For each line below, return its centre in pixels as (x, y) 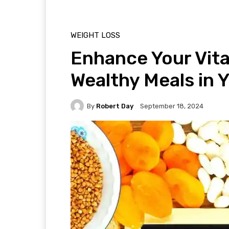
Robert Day (115, 106)
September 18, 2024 (172, 106)
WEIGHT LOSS (95, 35)
